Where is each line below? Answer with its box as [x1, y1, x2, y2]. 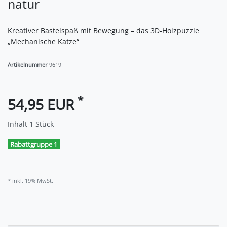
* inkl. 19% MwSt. [8, 177, 53, 185]
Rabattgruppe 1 [10, 139, 58, 149]
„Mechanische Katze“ [8, 36, 79, 46]
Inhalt [8, 119, 29, 129]
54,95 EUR [8, 94, 78, 114]
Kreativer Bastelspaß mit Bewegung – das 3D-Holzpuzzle [8, 25, 199, 35]
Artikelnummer [8, 60, 49, 68]
